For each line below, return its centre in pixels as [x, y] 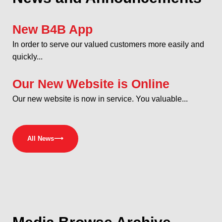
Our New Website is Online [91, 83]
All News [41, 138]
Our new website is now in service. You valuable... [100, 99]
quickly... [28, 56]
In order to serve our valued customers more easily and [108, 44]
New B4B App [53, 29]
